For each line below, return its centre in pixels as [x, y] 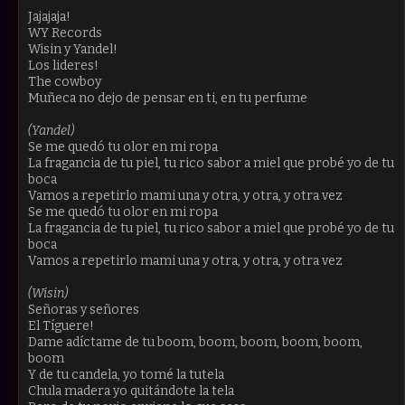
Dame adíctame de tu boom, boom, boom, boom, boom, [195, 342]
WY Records [65, 33]
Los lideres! [63, 65]
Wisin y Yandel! [73, 49]
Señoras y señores [84, 309]
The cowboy [65, 81]
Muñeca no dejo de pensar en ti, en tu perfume [168, 98]
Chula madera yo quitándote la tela [131, 391]
